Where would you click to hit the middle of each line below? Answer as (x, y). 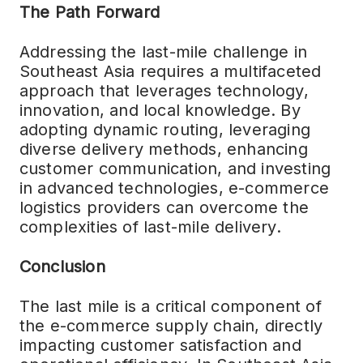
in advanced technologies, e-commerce (174, 188)
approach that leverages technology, (164, 91)
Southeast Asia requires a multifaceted (170, 72)
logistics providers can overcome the (164, 208)
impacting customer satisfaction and (160, 346)
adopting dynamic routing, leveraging (164, 130)
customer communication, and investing (175, 169)
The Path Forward (89, 13)
